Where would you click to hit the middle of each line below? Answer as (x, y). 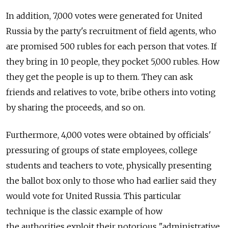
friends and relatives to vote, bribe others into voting (111, 92)
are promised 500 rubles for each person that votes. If (111, 46)
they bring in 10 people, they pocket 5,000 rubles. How (113, 62)
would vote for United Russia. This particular (94, 196)
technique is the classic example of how (84, 211)
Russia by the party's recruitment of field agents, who (111, 31)
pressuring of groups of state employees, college (102, 150)
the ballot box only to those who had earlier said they (111, 181)
